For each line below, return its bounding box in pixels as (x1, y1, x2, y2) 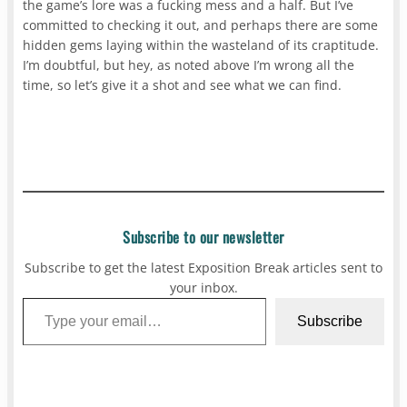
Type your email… (22, 286, 34, 307)
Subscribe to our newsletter (123, 224, 284, 248)
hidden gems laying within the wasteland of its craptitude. (23, 35, 380, 54)
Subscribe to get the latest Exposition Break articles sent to (25, 258, 382, 276)
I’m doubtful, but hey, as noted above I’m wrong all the (23, 55, 355, 74)
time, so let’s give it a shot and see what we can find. (23, 75, 342, 94)
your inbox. (169, 278, 238, 296)
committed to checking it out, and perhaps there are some (23, 15, 379, 34)
